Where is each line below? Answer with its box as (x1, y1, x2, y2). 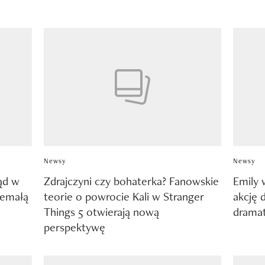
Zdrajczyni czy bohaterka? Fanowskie (43, 173, 219, 189)
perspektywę (43, 219, 105, 235)
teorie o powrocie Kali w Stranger (43, 188, 204, 204)
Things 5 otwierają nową (43, 203, 159, 219)
